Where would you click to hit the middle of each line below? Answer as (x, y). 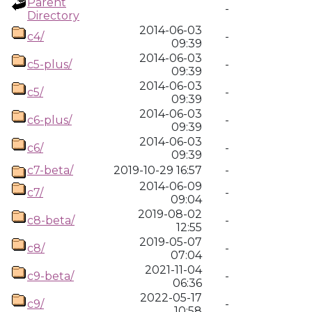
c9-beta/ (50, 276)
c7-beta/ (50, 170)
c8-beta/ (51, 220)
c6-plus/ (49, 120)
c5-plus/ (49, 64)
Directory (53, 16)
